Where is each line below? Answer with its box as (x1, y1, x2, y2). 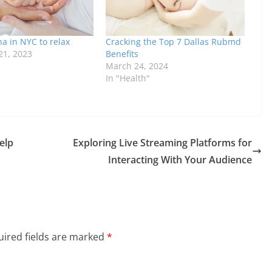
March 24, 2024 (105, 60, 168, 72)
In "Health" (105, 72, 150, 84)
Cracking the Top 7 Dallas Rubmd (105, 36, 241, 48)
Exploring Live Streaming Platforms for (73, 136, 252, 150)
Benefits (105, 48, 138, 60)
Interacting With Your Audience (108, 153, 252, 167)
